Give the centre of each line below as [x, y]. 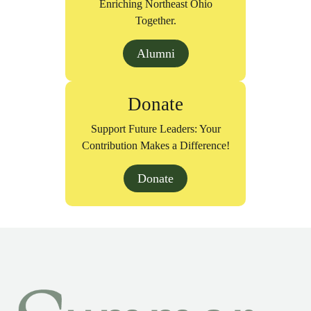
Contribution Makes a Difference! [155, 145]
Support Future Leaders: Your [155, 128]
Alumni [155, 53]
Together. [155, 20]
